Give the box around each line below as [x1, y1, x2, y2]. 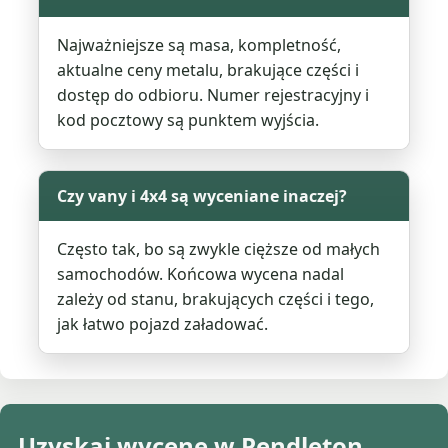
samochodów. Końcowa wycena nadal [57, 263, 345, 286]
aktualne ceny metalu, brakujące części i [57, 59, 360, 82]
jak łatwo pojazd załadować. [57, 313, 269, 336]
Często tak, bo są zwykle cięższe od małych [57, 238, 381, 261]
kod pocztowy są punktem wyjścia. [57, 109, 320, 132]
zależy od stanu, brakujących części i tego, [57, 288, 375, 311]
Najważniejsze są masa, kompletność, [57, 34, 342, 57]
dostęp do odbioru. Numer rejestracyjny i [57, 84, 370, 107]
